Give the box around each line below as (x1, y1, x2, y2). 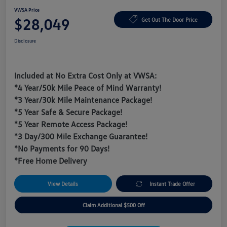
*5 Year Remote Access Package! (14, 119, 127, 130)
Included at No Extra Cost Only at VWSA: (14, 70, 157, 81)
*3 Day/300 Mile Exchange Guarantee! (14, 131, 147, 142)
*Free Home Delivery (14, 156, 87, 166)
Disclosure (14, 37, 36, 44)
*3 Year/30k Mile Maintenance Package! (14, 95, 152, 105)
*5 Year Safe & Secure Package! (14, 107, 122, 118)
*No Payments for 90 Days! (14, 143, 109, 154)
